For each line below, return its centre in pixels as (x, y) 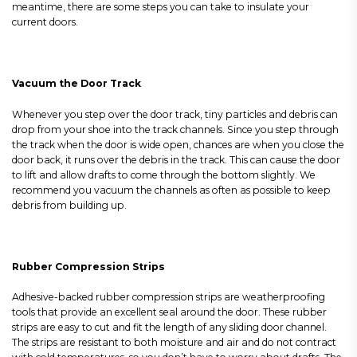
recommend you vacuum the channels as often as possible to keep (171, 190)
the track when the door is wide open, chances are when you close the (178, 144)
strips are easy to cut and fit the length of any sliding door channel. (169, 327)
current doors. (46, 22)
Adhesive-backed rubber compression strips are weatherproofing (169, 297)
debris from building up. (69, 205)
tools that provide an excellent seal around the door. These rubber (169, 312)
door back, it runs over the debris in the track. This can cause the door (176, 159)
